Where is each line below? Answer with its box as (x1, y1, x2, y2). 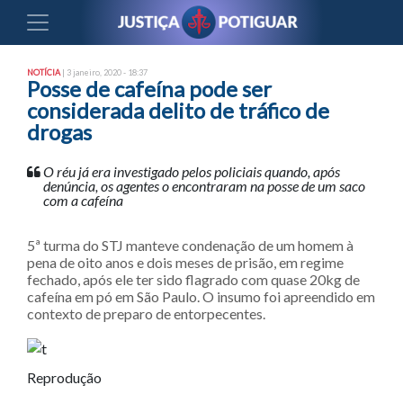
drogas (27, 119, 92, 145)
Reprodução (27, 368, 102, 386)
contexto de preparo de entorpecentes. (27, 305, 265, 322)
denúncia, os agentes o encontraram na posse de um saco (43, 177, 365, 194)
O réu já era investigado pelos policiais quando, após (43, 163, 340, 180)
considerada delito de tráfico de (27, 97, 329, 123)
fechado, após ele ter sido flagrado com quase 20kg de (27, 271, 360, 288)
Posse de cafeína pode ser (27, 76, 272, 102)
